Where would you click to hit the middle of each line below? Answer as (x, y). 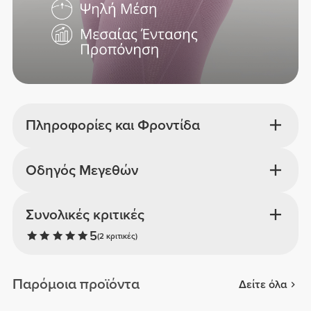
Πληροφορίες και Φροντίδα (112, 126)
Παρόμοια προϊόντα (76, 285)
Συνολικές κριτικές (85, 215)
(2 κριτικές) (117, 236)
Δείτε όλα (263, 284)
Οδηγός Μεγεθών (82, 170)
